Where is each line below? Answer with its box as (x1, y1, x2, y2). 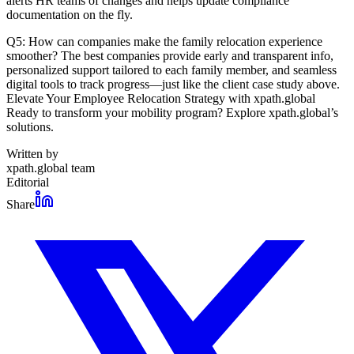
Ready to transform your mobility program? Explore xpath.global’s (6, 105, 338, 119)
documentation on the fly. (6, 7, 133, 21)
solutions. (6, 119, 54, 134)
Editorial (6, 175, 49, 189)
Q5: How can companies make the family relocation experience (6, 34, 322, 48)
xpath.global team (6, 160, 95, 175)
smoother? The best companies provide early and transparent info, (6, 48, 333, 62)
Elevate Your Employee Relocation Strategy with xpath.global (6, 91, 315, 105)
